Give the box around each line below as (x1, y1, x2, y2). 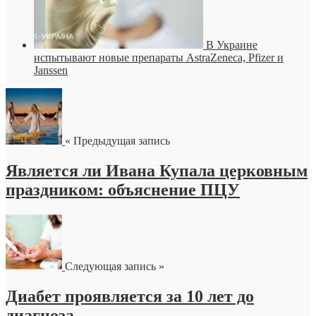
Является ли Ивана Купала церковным (6, 161, 308, 180)
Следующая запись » (65, 260, 164, 272)
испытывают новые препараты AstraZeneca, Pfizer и (34, 51, 284, 63)
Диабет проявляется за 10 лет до (6, 286, 254, 305)
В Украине (206, 38, 257, 51)
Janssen (34, 63, 68, 76)
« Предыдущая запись (65, 134, 170, 147)
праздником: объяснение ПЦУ (6, 180, 240, 199)
